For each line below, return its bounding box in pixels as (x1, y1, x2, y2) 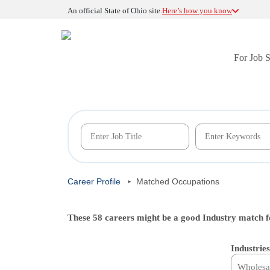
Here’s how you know (162, 6, 232, 15)
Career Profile (67, 177, 121, 186)
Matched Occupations (136, 177, 219, 186)
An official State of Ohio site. (67, 6, 162, 15)
